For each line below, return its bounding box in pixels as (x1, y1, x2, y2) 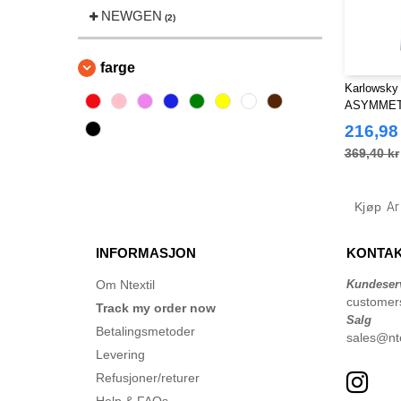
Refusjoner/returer (96, 371, 200, 385)
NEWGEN (101, 8, 162, 23)
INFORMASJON (96, 245, 196, 260)
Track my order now (96, 301, 216, 315)
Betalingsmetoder (96, 324, 195, 338)
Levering (96, 347, 145, 362)
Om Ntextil (96, 277, 155, 292)
